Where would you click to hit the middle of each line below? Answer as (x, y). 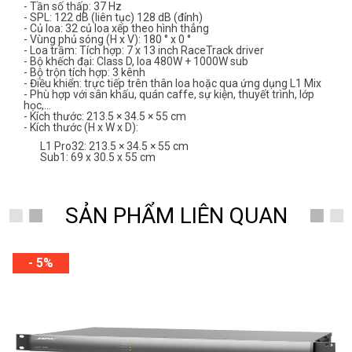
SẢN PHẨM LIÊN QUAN (176, 215)
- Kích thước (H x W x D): (81, 127)
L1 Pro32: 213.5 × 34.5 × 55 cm (106, 146)
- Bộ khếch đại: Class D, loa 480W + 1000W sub (136, 61)
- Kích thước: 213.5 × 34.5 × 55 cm (105, 116)
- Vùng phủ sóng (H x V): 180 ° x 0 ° (107, 39)
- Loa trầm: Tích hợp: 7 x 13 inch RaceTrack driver (144, 50)
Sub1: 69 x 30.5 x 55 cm (90, 157)
